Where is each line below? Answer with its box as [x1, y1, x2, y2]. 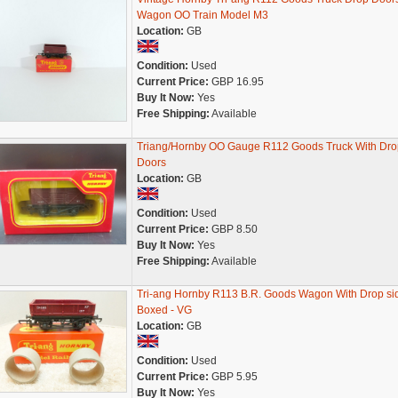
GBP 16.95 [208, 76, 264, 88]
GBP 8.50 [208, 223, 258, 235]
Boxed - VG [136, 304, 192, 316]
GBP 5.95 [208, 370, 258, 383]
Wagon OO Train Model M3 [136, 9, 268, 21]
